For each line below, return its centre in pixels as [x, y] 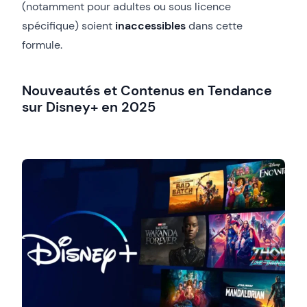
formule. [42, 45]
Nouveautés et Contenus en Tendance [147, 90]
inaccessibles [150, 25]
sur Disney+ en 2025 [89, 107]
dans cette [214, 25]
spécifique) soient [69, 25]
